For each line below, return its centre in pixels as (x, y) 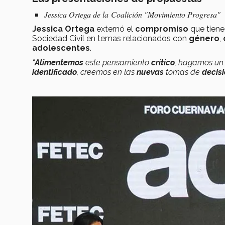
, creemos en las (107, 72)
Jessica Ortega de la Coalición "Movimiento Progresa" (132, 15)
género (204, 39)
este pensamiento (117, 63)
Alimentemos (59, 63)
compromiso (162, 29)
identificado (54, 72)
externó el (115, 29)
